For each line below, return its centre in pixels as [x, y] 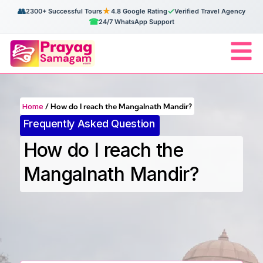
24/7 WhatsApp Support [136, 22]
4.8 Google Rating [139, 11]
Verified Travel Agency [210, 11]
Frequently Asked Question [89, 124]
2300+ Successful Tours [64, 11]
